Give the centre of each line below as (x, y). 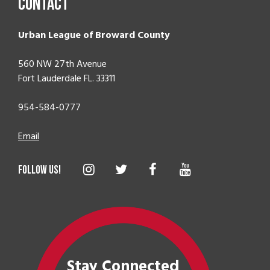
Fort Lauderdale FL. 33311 (67, 79)
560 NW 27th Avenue (62, 64)
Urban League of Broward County (94, 35)
